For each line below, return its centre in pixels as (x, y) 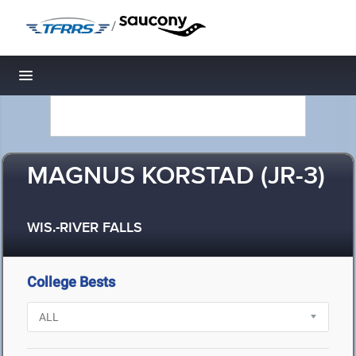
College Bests (71, 282)
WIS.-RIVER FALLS (85, 228)
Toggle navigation (80, 80)
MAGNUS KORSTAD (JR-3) (176, 177)
